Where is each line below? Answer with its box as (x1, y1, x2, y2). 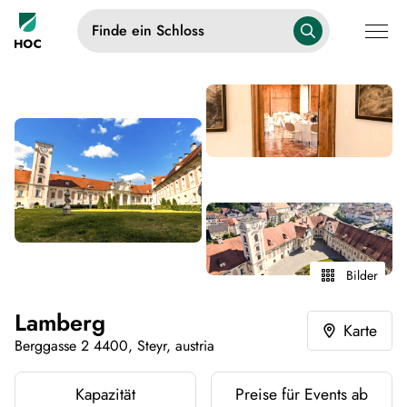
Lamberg (15, 306, 105, 340)
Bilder (346, 266, 378, 285)
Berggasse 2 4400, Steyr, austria (15, 335, 214, 356)
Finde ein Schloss (92, 20, 205, 42)
